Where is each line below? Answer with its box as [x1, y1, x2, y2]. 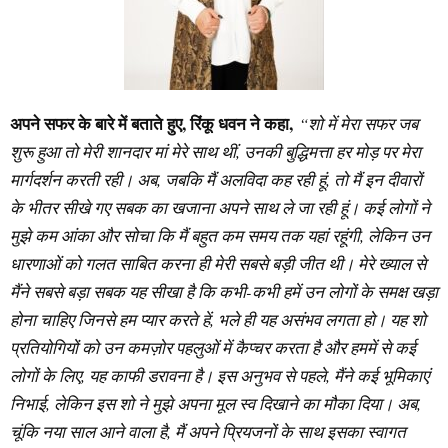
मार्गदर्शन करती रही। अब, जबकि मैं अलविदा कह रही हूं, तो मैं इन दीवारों [10, 167, 422, 191]
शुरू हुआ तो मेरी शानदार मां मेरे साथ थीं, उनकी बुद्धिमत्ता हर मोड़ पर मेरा [10, 139, 421, 163]
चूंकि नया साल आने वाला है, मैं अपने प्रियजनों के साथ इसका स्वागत [10, 419, 406, 443]
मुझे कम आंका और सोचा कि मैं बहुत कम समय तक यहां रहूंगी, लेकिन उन [10, 223, 430, 247]
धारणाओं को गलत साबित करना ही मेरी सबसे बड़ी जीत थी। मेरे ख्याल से [10, 251, 426, 275]
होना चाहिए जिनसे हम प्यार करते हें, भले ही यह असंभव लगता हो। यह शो [10, 307, 426, 331]
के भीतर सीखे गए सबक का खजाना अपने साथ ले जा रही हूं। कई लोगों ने [10, 195, 430, 219]
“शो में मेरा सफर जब [299, 111, 418, 135]
